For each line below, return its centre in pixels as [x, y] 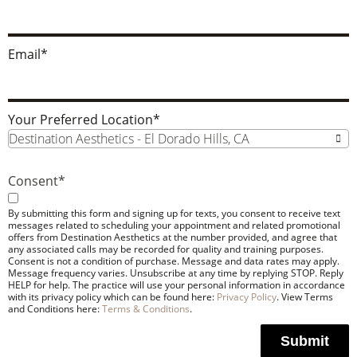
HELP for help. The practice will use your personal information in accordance [177, 285]
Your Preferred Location [80, 120]
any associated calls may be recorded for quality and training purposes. [166, 249]
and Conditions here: [55, 309]
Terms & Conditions [146, 309]
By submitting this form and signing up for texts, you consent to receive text [174, 213]
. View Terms [305, 297]
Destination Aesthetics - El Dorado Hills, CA [129, 139]
